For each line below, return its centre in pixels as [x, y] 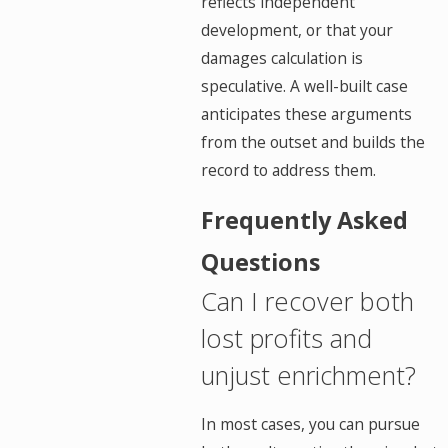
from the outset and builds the [313, 141]
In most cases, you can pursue [311, 423]
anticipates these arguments [307, 113]
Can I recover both [308, 301]
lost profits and [287, 338]
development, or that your [297, 29]
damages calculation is [282, 57]
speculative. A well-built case [305, 85]
